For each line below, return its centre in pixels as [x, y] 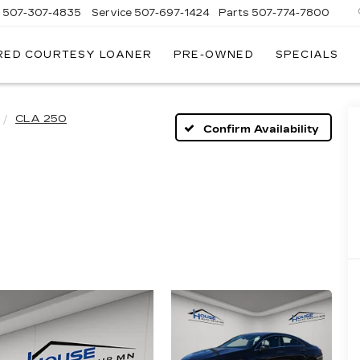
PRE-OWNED [214, 55]
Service [112, 12]
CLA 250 [41, 119]
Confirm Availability [261, 129]
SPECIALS [307, 55]
